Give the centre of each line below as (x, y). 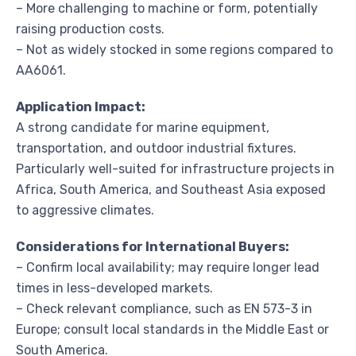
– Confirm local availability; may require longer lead (168, 267)
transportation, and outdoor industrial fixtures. (156, 148)
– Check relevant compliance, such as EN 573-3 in (164, 308)
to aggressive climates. (85, 210)
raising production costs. (90, 29)
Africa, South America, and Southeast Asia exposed (171, 189)
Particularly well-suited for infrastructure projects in (175, 168)
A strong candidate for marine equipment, (143, 127)
